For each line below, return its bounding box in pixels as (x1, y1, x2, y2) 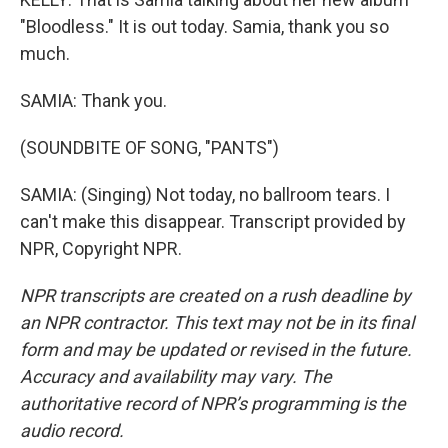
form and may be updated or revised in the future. (20, 339, 412, 360)
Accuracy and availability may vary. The (20, 366, 332, 387)
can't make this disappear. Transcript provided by (20, 211, 406, 232)
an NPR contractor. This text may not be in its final (20, 312, 414, 333)
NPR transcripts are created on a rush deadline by (20, 285, 411, 306)
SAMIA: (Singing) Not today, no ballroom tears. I (20, 184, 390, 205)
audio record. (20, 420, 124, 441)
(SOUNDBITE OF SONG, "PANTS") (20, 137, 279, 158)
